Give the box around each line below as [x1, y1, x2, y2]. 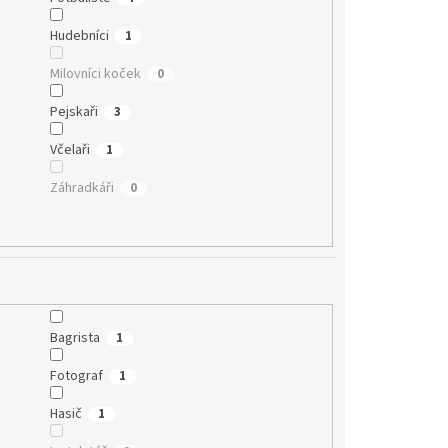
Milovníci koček [49, 63, 141, 84]
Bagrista [49, 328, 100, 349]
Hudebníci [49, 25, 109, 46]
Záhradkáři [49, 177, 114, 198]
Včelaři [49, 139, 90, 160]
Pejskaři [49, 101, 98, 122]
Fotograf [49, 366, 103, 387]
